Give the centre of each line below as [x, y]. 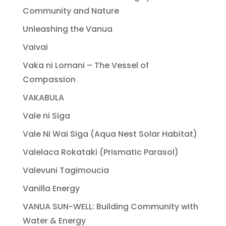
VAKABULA [43, 97]
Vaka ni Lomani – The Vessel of [86, 65]
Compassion [49, 79]
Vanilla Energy [51, 188]
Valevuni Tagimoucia [66, 170]
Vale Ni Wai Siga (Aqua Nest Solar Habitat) [110, 134]
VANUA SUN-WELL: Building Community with [110, 206]
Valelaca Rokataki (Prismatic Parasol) [100, 152]
